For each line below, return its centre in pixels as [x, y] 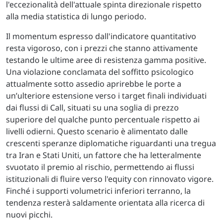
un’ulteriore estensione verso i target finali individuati [106, 96]
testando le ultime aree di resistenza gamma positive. [106, 60]
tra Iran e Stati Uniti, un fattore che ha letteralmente [104, 155]
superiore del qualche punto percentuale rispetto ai [103, 119]
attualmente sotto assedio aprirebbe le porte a [94, 84]
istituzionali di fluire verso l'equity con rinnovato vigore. [110, 179]
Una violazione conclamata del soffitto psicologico [100, 72]
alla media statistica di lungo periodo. [76, 16]
